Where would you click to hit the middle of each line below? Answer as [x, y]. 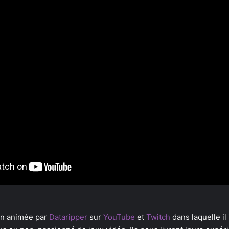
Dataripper [69, 217]
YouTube [120, 217]
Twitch [159, 217]
